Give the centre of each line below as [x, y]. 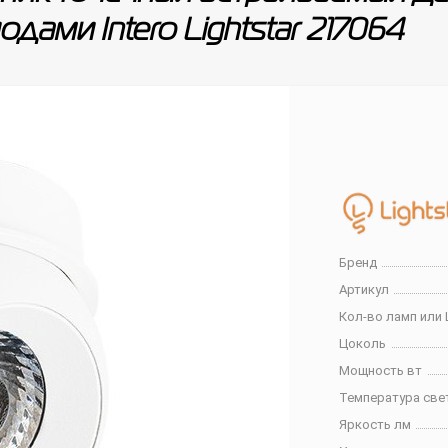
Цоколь [363, 343]
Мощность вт [381, 370]
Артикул [364, 289]
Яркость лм [375, 424]
